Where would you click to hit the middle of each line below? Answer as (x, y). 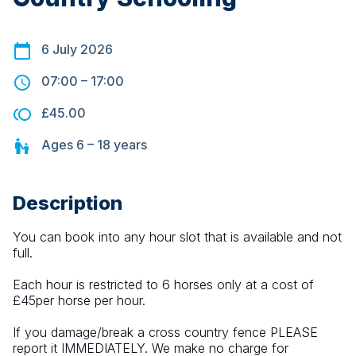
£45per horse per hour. (79, 301)
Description (68, 203)
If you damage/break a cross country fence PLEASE (165, 333)
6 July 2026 (77, 50)
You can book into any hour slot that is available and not (177, 237)
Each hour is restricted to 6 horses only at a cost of (163, 285)
